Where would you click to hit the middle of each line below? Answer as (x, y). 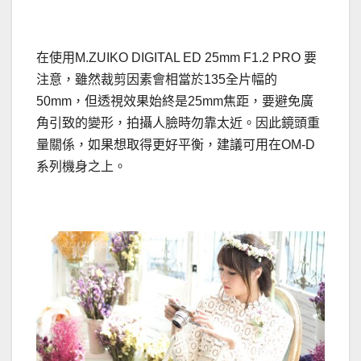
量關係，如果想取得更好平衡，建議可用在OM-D (176, 144)
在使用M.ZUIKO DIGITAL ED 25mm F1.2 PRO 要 (176, 57)
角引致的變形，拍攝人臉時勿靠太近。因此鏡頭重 (178, 122)
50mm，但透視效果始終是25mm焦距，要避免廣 (175, 101)
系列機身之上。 (81, 166)
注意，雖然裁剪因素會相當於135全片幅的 (157, 79)
